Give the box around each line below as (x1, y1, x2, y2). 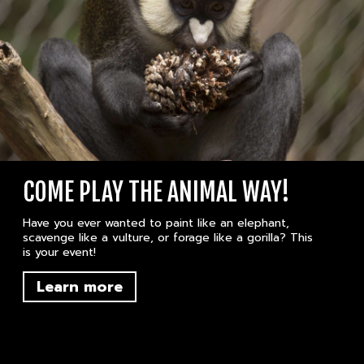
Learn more (36, 275, 123, 299)
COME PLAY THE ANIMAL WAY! (22, 177, 290, 208)
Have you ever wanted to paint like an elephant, (22, 214, 289, 232)
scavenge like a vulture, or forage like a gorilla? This (22, 229, 313, 247)
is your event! (22, 244, 96, 262)
